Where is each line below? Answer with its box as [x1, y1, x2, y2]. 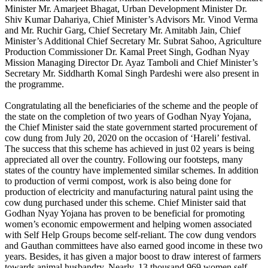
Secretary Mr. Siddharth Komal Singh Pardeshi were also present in [5, 68, 259, 79]
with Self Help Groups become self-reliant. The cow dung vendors [5, 230, 256, 240]
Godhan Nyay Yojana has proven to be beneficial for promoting [5, 208, 245, 219]
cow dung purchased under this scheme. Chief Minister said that [5, 197, 246, 208]
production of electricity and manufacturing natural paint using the [5, 187, 253, 197]
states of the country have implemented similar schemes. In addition [5, 165, 258, 176]
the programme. [5, 79, 64, 90]
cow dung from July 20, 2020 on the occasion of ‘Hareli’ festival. [5, 133, 251, 144]
